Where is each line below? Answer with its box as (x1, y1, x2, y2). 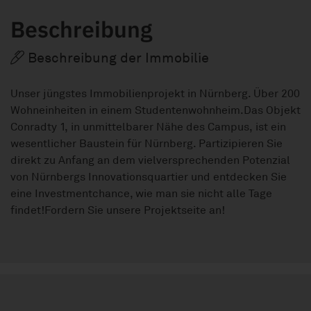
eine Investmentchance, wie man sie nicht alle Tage (10, 186, 272, 201)
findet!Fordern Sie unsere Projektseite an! (10, 203, 225, 217)
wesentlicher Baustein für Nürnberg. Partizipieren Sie (10, 136, 283, 151)
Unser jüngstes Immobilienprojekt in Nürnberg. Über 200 (10, 86, 300, 101)
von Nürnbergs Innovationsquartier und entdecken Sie (10, 169, 287, 184)
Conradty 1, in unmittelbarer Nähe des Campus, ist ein (10, 119, 286, 134)
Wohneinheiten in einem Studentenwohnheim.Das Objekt (10, 103, 301, 117)
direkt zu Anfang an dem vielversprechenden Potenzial (10, 153, 290, 167)
